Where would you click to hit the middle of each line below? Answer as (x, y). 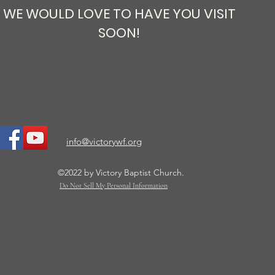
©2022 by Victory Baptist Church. (122, 172)
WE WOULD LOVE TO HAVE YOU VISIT (119, 14)
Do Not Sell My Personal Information (114, 185)
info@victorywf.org (104, 141)
